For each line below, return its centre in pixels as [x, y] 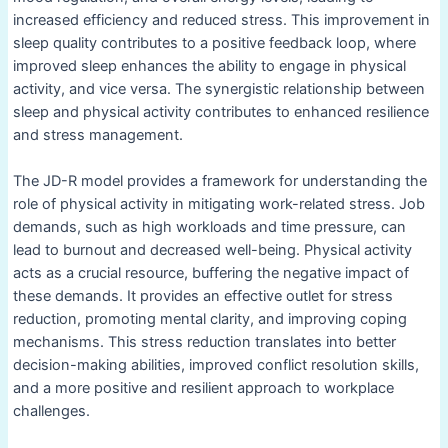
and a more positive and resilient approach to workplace [203, 388]
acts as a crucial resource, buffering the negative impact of [210, 273]
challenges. [51, 411]
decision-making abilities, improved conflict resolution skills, [215, 365]
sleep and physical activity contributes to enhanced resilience [220, 112]
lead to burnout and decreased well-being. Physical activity [212, 250]
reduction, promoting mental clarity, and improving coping [209, 319]
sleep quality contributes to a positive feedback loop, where [214, 43]
